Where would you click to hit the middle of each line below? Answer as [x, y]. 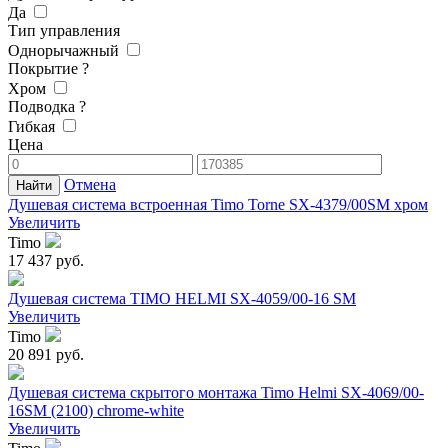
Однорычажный [63, 51]
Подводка [43, 107]
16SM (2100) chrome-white [96, 411]
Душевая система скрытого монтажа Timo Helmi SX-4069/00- [216, 393]
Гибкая [31, 127]
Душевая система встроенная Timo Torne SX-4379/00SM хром [218, 205]
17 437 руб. [46, 261]
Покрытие [45, 69]
